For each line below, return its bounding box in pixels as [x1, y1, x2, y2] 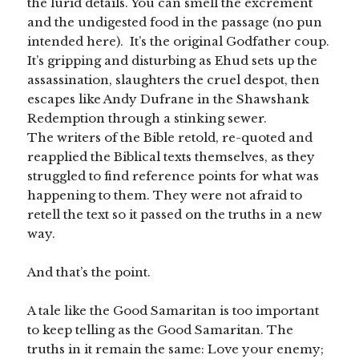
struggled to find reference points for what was [27, 168, 320, 184]
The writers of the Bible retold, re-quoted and [27, 130, 313, 146]
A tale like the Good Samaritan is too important [27, 303, 320, 319]
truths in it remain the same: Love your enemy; [27, 341, 325, 357]
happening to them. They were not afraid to [27, 188, 303, 204]
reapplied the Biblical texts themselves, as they [27, 149, 316, 165]
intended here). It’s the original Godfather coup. [27, 34, 330, 50]
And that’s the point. [27, 264, 151, 280]
